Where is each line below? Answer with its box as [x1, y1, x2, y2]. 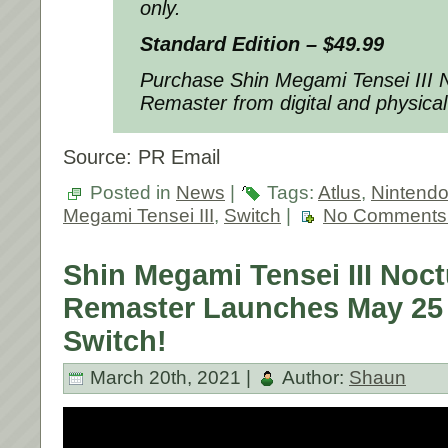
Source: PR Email [63, 145, 220, 168]
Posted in [85, 181, 176, 203]
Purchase [140, 68, 230, 91]
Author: [278, 366, 349, 388]
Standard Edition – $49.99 [140, 32, 384, 55]
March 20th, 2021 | [85, 366, 256, 388]
